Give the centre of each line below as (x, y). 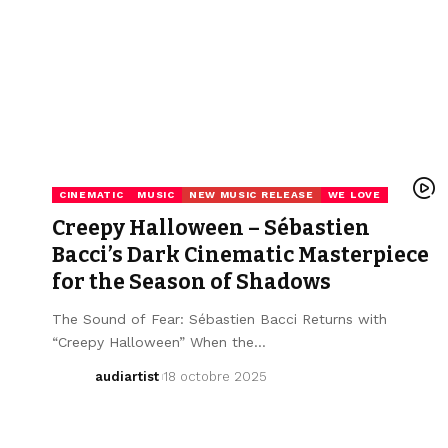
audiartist (126, 376)
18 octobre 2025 (214, 376)
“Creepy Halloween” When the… (159, 341)
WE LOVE (354, 194)
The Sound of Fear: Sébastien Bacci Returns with (219, 318)
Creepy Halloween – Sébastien (211, 227)
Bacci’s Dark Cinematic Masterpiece (240, 254)
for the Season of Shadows (191, 281)
